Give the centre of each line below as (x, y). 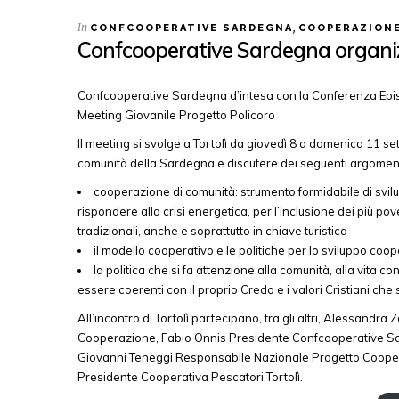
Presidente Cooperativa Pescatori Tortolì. (190, 377)
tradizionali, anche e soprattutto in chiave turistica (212, 231)
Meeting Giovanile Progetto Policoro (176, 115)
